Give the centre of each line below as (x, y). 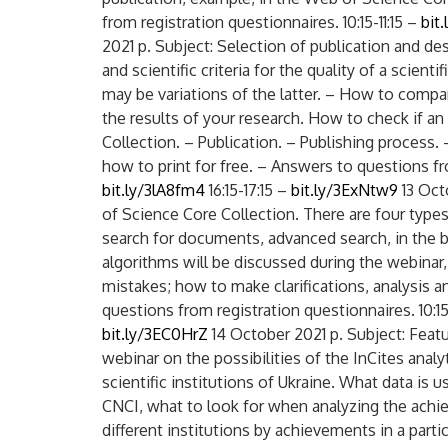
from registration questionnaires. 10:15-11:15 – (261, 22)
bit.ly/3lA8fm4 (155, 190)
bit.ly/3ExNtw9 (346, 190)
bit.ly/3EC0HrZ (157, 334)
